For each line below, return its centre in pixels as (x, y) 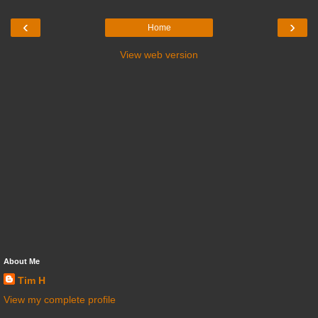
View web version (159, 54)
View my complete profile (60, 299)
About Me (22, 261)
